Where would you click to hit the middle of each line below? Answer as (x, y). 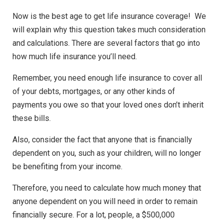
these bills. (32, 118)
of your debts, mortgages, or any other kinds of (94, 92)
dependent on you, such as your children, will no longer (107, 153)
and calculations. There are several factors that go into (106, 43)
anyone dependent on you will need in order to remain (105, 202)
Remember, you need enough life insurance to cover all (107, 78)
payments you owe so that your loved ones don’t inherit (108, 105)
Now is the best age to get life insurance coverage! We (109, 16)
